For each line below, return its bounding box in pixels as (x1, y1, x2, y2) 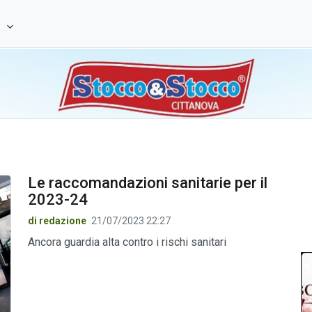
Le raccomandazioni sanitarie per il (27, 174, 267, 192)
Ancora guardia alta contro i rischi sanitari (27, 235, 226, 249)
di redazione (27, 215, 86, 226)
